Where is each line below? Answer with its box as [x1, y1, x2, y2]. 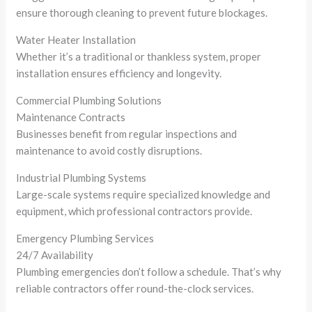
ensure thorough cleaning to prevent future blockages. [16, 6, 268, 19]
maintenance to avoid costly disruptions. [16, 143, 203, 157]
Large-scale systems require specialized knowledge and [16, 187, 271, 201]
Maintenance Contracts [16, 110, 126, 123]
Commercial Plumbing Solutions [16, 93, 162, 107]
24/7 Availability [16, 248, 94, 261]
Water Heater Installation [16, 33, 136, 46]
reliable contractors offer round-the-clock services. [16, 281, 254, 295]
